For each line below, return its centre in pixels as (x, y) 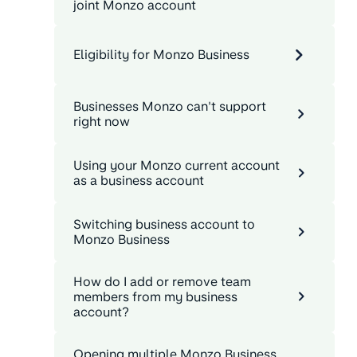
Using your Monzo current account (177, 165)
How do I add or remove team (162, 281)
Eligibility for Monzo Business (161, 55)
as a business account (139, 180)
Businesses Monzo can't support (170, 106)
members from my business (155, 296)
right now (102, 121)
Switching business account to (164, 224)
